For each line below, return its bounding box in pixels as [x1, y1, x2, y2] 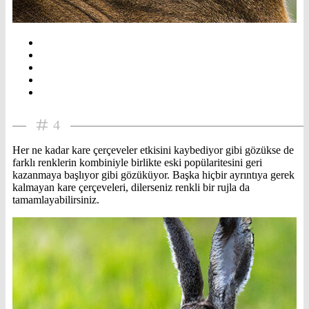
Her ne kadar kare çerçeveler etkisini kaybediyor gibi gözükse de [12, 143, 294, 156]
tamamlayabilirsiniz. [12, 193, 99, 206]
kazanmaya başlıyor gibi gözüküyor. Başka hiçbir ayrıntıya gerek [12, 168, 295, 181]
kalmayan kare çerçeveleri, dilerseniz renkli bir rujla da [12, 181, 250, 193]
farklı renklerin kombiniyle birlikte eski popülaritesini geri [12, 156, 262, 168]
